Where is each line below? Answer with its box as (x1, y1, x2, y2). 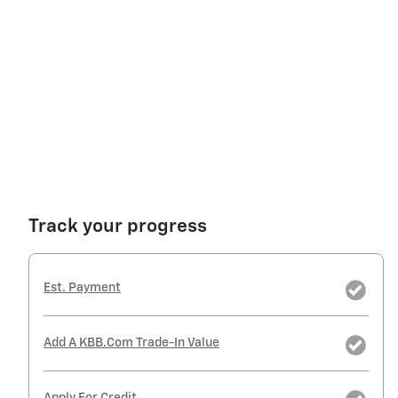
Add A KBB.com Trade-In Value (44, 336, 219, 349)
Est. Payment (44, 281, 121, 294)
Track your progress (28, 217, 207, 236)
